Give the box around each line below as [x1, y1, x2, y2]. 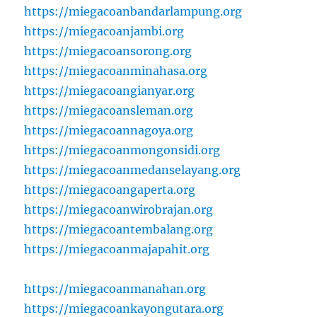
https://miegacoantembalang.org [24, 222, 214, 237]
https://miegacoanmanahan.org [24, 282, 207, 296]
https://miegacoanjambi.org [24, 24, 185, 39]
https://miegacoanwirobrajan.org [24, 202, 214, 217]
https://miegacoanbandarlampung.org [24, 4, 243, 19]
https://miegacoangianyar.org [24, 83, 195, 98]
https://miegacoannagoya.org [24, 123, 194, 138]
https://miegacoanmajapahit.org [24, 242, 210, 257]
